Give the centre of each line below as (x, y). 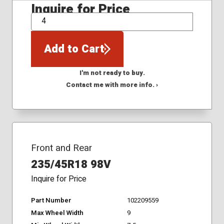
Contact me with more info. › (112, 85)
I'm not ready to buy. (112, 73)
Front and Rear (61, 148)
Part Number (51, 201)
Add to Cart (74, 49)
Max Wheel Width (57, 213)
